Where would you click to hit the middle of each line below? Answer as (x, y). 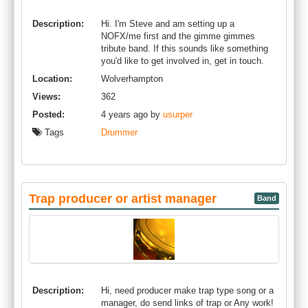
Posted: (48, 114)
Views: (46, 97)
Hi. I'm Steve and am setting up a (168, 24)
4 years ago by (132, 114)
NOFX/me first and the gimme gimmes (178, 36)
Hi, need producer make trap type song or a (187, 290)
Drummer (119, 132)
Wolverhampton (132, 79)
